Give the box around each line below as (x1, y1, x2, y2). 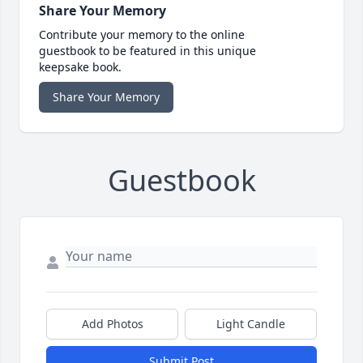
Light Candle (216, 316, 285, 332)
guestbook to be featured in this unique (39, 43, 256, 59)
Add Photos (81, 316, 143, 332)
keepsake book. (39, 59, 122, 75)
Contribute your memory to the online (39, 27, 245, 43)
